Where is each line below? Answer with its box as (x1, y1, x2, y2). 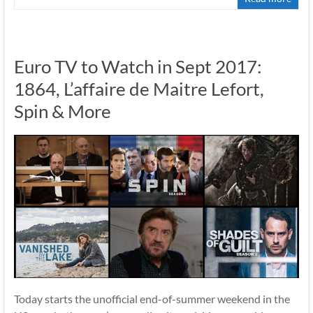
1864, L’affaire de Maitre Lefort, (13, 78, 264, 101)
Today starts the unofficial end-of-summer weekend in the (13, 291, 290, 305)
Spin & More (13, 100, 111, 123)
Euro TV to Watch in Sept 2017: (13, 55, 262, 78)
